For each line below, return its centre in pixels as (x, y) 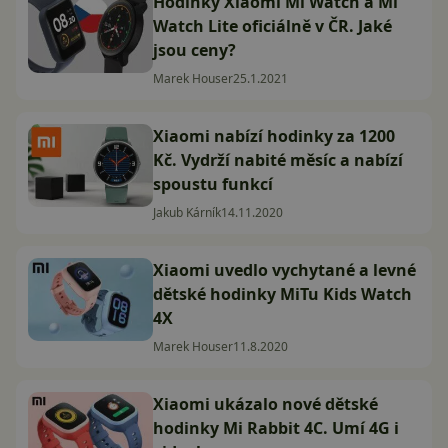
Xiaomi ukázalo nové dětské (265, 404)
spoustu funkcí (213, 184)
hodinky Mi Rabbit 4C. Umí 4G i (276, 428)
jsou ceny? (194, 50)
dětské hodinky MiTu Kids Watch (282, 294)
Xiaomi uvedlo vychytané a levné (284, 270)
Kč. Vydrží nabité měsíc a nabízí (278, 160)
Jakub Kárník (187, 213)
